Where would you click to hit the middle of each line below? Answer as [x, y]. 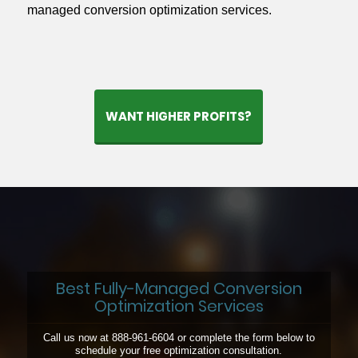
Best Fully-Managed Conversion [179, 289]
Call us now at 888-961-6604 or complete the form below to [179, 338]
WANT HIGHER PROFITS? [179, 117]
